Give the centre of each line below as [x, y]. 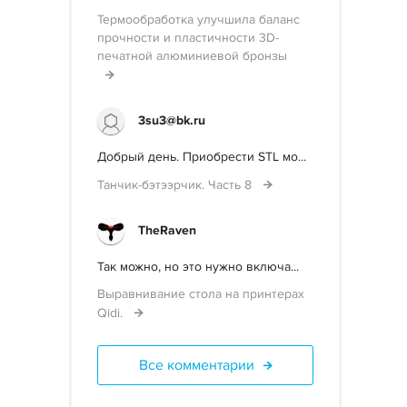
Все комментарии [196, 365]
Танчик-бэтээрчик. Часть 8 [176, 185]
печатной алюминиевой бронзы [192, 56]
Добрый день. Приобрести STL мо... [202, 157]
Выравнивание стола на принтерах [201, 294]
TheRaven [167, 230]
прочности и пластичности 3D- [188, 38]
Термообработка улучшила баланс [199, 20]
